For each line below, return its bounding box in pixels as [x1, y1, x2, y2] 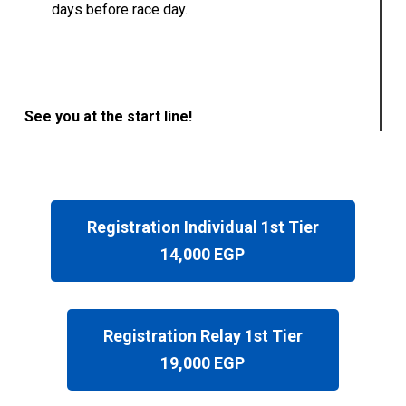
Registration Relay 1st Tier [102, 325, 303, 345]
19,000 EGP [160, 353, 246, 372]
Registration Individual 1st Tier [86, 217, 319, 237]
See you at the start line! [24, 108, 192, 126]
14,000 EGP [160, 244, 246, 264]
